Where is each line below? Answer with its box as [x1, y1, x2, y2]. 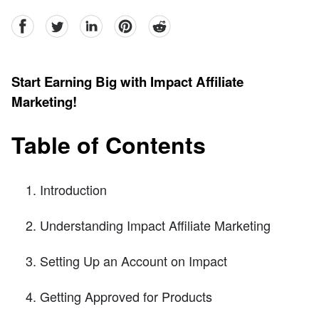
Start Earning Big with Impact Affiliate [11, 72, 244, 92]
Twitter [45, 14, 78, 31]
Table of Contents [11, 127, 206, 161]
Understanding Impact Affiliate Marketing [40, 215, 271, 234]
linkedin [79, 14, 119, 31]
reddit [147, 14, 176, 31]
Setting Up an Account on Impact [40, 251, 227, 270]
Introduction [40, 179, 107, 199]
